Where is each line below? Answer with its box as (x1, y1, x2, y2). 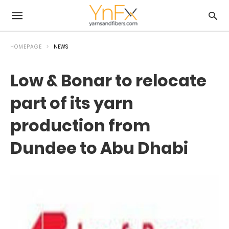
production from (10, 114, 150, 137)
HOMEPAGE (10, 43, 42, 51)
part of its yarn (10, 91, 133, 114)
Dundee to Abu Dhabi (10, 136, 188, 159)
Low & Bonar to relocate (10, 69, 207, 92)
